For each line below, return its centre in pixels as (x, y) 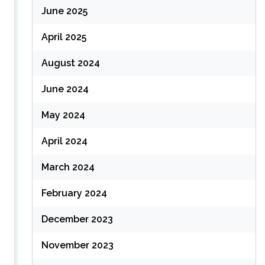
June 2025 (64, 11)
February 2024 (74, 193)
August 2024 (70, 63)
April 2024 (64, 141)
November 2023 (77, 245)
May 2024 (63, 115)
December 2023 (77, 219)
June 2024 (65, 89)
